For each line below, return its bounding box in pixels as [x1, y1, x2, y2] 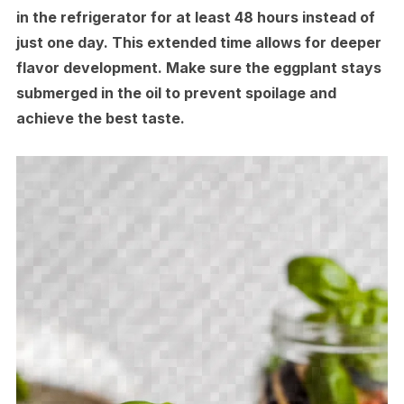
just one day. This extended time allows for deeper [15, 32, 381, 51]
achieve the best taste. [15, 108, 185, 127]
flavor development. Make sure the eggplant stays [15, 58, 381, 77]
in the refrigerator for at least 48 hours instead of [15, 7, 375, 26]
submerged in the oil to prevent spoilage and [15, 83, 336, 102]
